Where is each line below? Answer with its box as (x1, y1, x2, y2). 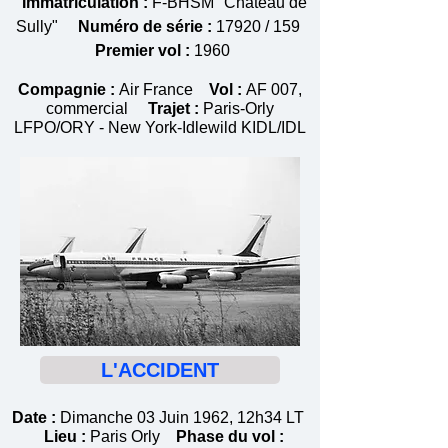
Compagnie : (18, 81, 119, 98)
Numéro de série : (78, 18, 212, 35)
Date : (12, 409, 56, 426)
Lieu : (40, 428, 90, 445)
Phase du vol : (176, 428, 284, 445)
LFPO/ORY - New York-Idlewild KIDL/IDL (14, 119, 306, 136)
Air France (119, 81, 209, 98)
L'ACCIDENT (101, 359, 219, 381)
